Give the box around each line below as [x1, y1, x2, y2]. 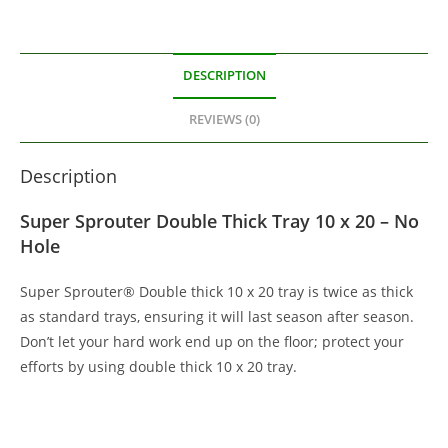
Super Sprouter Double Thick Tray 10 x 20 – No [20, 209, 419, 234]
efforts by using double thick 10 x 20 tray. [20, 357, 297, 377]
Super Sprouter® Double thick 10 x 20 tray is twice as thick [20, 282, 413, 302]
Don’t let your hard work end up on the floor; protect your [20, 332, 404, 352]
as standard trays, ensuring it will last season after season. [20, 307, 414, 327]
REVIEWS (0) [188, 111, 260, 129]
